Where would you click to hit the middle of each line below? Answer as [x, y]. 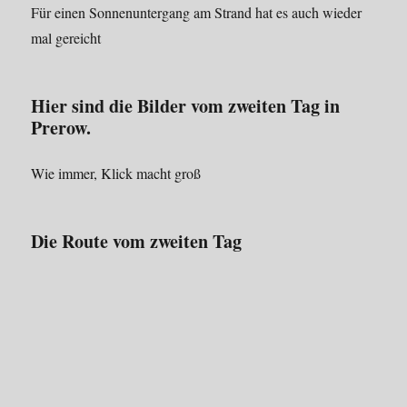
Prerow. [61, 128]
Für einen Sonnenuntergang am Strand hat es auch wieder [197, 13]
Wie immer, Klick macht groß [116, 174]
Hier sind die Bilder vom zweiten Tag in [186, 106]
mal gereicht [66, 38]
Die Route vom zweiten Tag [137, 242]
